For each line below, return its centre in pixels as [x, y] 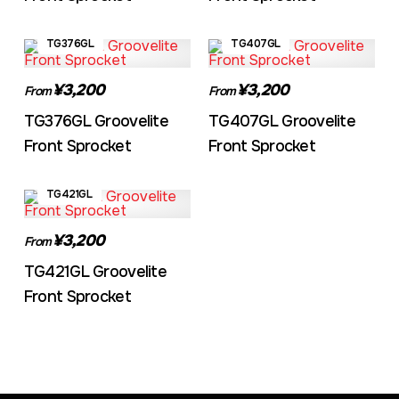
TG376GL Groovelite [96, 121]
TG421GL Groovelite [95, 272]
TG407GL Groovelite [282, 121]
